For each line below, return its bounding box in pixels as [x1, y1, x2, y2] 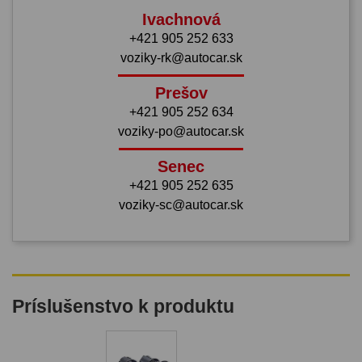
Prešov [154, 83, 208, 102]
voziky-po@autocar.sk [118, 124, 244, 138]
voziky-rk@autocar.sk [120, 50, 242, 65]
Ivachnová [141, 10, 221, 28]
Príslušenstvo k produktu [12, 295, 234, 317]
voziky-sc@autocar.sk [119, 197, 243, 212]
